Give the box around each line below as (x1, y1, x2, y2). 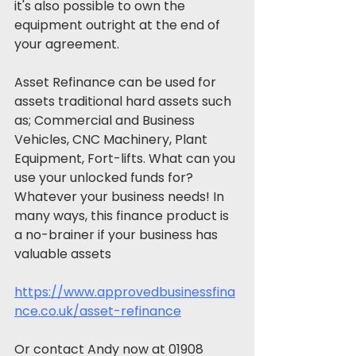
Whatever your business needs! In (14, 188, 227, 206)
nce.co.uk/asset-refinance (14, 302, 181, 320)
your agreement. (14, 35, 119, 53)
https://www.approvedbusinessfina (14, 283, 235, 301)
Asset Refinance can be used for (14, 73, 219, 91)
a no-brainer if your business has (14, 226, 221, 244)
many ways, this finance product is (14, 207, 232, 225)
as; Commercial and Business (14, 111, 198, 130)
